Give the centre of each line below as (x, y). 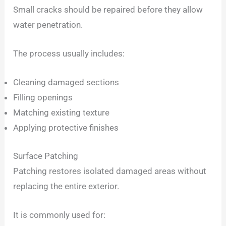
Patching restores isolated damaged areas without (110, 171)
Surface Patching (46, 156)
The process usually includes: (69, 53)
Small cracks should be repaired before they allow (108, 9)
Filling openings (43, 98)
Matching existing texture (62, 113)
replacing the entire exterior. (66, 186)
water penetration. (48, 24)
